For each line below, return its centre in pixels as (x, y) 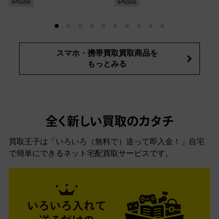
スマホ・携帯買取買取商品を (107, 53)
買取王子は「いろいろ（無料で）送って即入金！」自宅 (107, 142)
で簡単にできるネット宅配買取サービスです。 (91, 153)
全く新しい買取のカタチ (109, 123)
